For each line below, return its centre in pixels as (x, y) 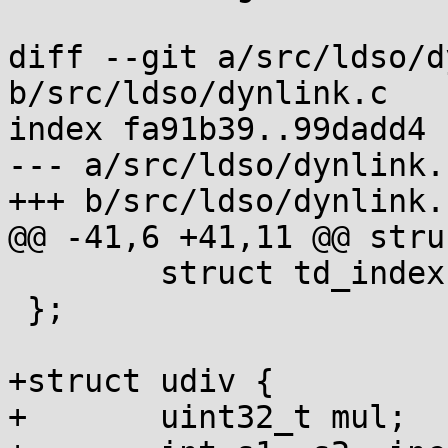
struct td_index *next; (17, 273)
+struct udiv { (141, 381)
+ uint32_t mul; (17, 417)
